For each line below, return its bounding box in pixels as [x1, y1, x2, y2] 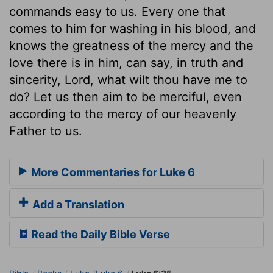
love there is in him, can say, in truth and [9, 55, 243, 70]
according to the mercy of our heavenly [9, 106, 236, 121]
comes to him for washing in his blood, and [9, 21, 256, 36]
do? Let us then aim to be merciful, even [9, 89, 242, 104]
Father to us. [9, 123, 82, 138]
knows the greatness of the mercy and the [9, 38, 253, 53]
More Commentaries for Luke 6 [29, 166, 195, 179]
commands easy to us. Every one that [9, 4, 225, 19]
